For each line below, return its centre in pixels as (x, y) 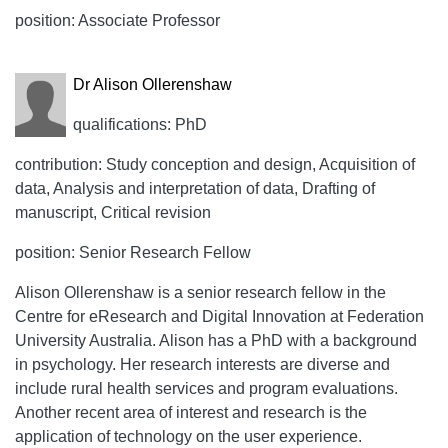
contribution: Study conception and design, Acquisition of (215, 164)
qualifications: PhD (139, 124)
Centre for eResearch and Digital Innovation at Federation (219, 316)
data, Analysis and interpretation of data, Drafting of (195, 188)
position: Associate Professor (117, 20)
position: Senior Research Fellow (133, 252)
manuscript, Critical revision (113, 212)
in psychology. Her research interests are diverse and (202, 364)
